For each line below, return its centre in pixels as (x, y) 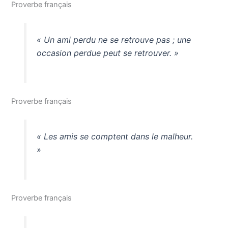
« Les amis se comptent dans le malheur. (115, 137)
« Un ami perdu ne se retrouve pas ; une (113, 40)
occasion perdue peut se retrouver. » (107, 53)
